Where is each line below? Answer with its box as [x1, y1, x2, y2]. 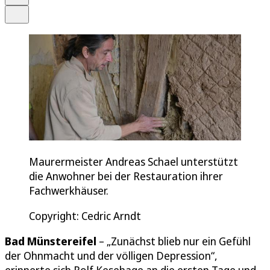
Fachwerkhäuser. [29, 183, 108, 198]
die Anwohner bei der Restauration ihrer [29, 168, 223, 183]
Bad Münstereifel [5, 233, 96, 248]
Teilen [16, 6, 36, 15]
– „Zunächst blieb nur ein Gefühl [96, 233, 251, 248]
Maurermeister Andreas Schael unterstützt [29, 154, 238, 169]
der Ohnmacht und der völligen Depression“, [5, 248, 218, 263]
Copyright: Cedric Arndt [29, 208, 141, 223]
